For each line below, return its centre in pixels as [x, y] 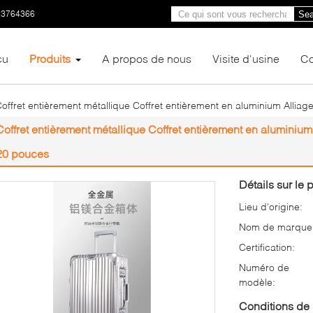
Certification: [267, 247]
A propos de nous [147, 58]
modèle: [257, 282]
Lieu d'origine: [271, 206]
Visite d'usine [246, 58]
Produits [50, 58]
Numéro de [264, 267]
